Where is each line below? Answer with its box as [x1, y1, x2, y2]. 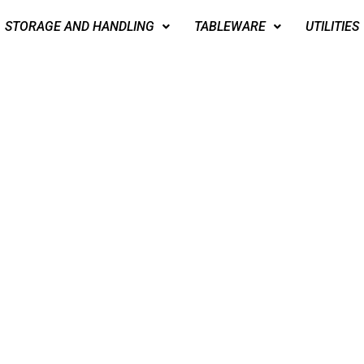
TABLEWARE [194, 18, 266, 34]
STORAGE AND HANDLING [5, 18, 154, 34]
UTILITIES [305, 18, 359, 34]
